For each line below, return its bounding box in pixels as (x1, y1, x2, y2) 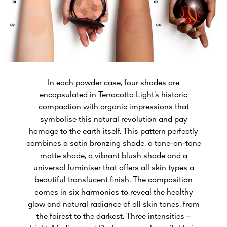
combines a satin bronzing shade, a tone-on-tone (26, 140, 201, 148)
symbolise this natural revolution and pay (40, 116, 187, 124)
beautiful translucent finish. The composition (34, 176, 193, 185)
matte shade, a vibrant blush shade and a (40, 152, 187, 161)
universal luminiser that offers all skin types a (33, 164, 194, 173)
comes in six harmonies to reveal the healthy (34, 188, 193, 197)
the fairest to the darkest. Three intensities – (36, 213, 191, 221)
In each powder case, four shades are (48, 79, 179, 88)
